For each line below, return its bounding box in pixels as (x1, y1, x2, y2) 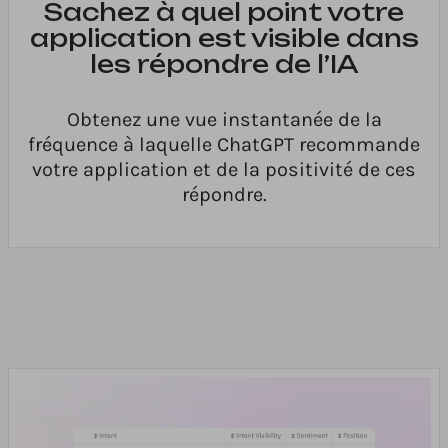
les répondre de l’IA (89, 48, 359, 79)
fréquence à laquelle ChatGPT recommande (28, 132, 420, 156)
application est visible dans (29, 22, 419, 53)
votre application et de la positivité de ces (32, 157, 416, 181)
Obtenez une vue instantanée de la (66, 107, 382, 131)
